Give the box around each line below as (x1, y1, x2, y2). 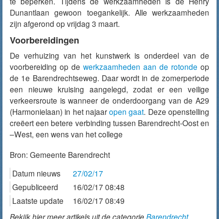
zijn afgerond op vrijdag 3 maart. (10, 18, 120, 29)
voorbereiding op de (10, 61, 83, 72)
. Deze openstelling (144, 106, 210, 117)
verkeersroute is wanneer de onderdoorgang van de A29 (10, 95, 209, 106)
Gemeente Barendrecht (30, 149, 110, 160)
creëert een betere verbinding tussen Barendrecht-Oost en (10, 117, 209, 128)
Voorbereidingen (10, 34, 79, 46)
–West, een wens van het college (10, 129, 123, 139)
